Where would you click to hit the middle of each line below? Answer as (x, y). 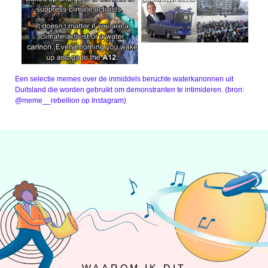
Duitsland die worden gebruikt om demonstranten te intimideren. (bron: (130, 90)
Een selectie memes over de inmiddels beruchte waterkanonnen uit (124, 79)
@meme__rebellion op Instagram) (71, 100)
